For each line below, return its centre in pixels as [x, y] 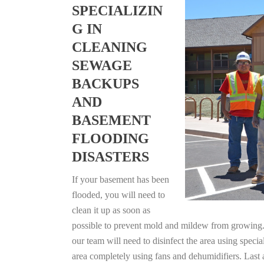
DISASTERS [110, 157]
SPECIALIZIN [117, 11]
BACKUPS [105, 84]
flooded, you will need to [118, 195]
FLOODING [110, 138]
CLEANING [110, 47]
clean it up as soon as [111, 210]
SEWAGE [102, 65]
